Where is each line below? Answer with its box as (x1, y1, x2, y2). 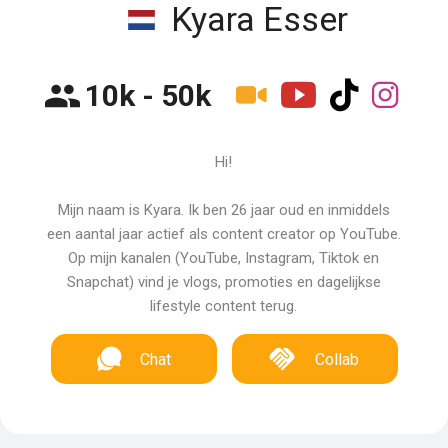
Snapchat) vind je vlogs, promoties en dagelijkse (66, 273, 381, 291)
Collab (315, 350, 360, 369)
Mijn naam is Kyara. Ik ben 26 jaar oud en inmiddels (57, 201, 390, 219)
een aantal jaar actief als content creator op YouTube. (46, 225, 401, 243)
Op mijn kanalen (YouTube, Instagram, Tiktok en (68, 249, 380, 267)
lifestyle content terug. (150, 297, 298, 315)
